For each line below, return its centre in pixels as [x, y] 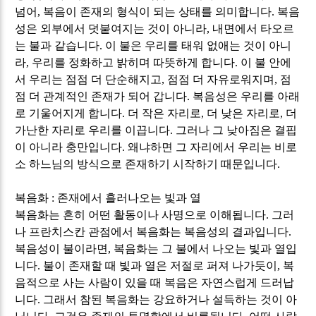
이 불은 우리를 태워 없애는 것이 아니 [199, 45]
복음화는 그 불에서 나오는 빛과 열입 [206, 248]
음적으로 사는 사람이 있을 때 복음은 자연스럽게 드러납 [155, 282]
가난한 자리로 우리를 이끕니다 [93, 130]
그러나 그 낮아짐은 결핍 [237, 130]
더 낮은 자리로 [244, 113]
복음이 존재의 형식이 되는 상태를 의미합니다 [158, 11]
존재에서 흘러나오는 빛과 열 [129, 197]
